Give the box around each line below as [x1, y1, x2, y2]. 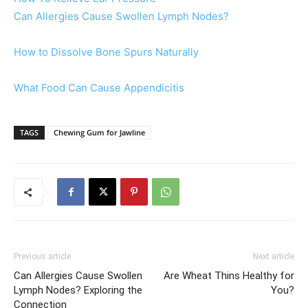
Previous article [14, 252, 71, 262]
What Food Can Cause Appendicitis [14, 81, 184, 95]
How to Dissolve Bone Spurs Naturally [14, 45, 199, 59]
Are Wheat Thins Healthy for [164, 269, 294, 283]
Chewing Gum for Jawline [54, 127, 145, 138]
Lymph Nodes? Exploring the [14, 284, 142, 297]
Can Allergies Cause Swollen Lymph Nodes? [14, 10, 229, 23]
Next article [253, 252, 294, 262]
